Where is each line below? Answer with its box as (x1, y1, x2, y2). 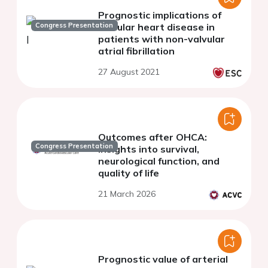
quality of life (98, 167, 159, 179)
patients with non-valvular (98, 33, 225, 45)
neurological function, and (98, 155, 220, 167)
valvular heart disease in (98, 21, 215, 33)
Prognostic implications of (98, 9, 221, 22)
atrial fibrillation (98, 45, 175, 57)
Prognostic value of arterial (98, 253, 228, 266)
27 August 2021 (98, 66, 160, 78)
